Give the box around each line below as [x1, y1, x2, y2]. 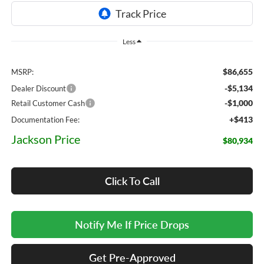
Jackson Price [11, 132, 80, 147]
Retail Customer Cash [11, 98, 85, 108]
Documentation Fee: [11, 115, 80, 125]
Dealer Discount [11, 84, 66, 94]
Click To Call [104, 174, 160, 188]
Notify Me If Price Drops [75, 218, 189, 232]
